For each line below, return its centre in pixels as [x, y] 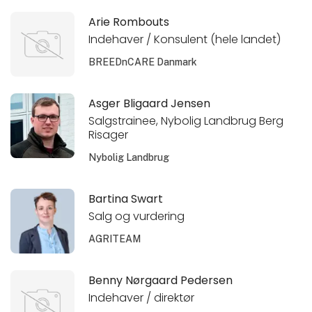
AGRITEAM [115, 239]
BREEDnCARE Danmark [143, 62]
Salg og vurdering [137, 216]
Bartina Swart [126, 199]
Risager [109, 134]
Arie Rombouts [129, 22]
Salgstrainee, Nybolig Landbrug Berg [186, 120]
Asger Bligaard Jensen [150, 104]
